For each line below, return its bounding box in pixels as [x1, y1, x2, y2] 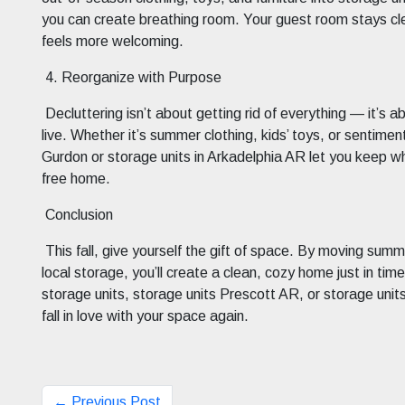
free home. [42, 171, 110, 187]
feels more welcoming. [42, 33, 184, 50]
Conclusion [45, 207, 113, 223]
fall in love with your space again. [42, 308, 249, 325]
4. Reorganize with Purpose [45, 70, 221, 86]
